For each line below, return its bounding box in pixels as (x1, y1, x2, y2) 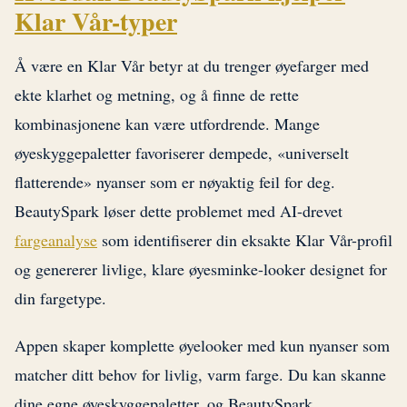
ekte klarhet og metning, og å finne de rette (15, 84, 299, 106)
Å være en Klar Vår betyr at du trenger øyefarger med (15, 55, 369, 77)
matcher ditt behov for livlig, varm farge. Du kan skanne (15, 363, 386, 386)
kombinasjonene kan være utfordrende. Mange (15, 113, 320, 135)
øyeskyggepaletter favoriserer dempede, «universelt (15, 142, 349, 164)
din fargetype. (15, 287, 106, 310)
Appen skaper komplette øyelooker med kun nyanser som (15, 334, 390, 357)
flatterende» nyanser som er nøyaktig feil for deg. (15, 171, 335, 194)
